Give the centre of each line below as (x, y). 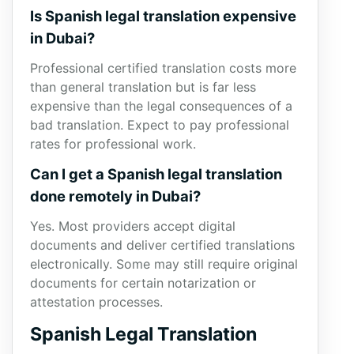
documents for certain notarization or (143, 283)
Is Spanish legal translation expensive (163, 16)
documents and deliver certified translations (162, 245)
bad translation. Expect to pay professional (160, 125)
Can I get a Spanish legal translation (156, 174)
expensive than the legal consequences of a (161, 106)
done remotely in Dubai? (115, 196)
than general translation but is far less (143, 87)
